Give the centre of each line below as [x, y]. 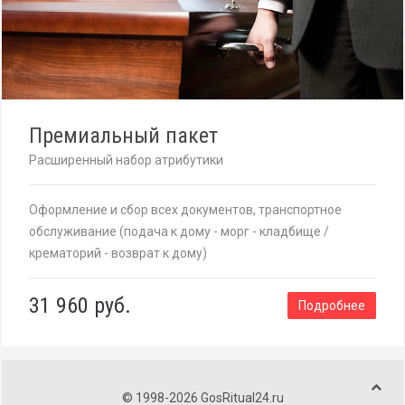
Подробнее [332, 306]
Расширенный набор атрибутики [126, 160]
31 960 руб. [80, 306]
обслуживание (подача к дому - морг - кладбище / [179, 232]
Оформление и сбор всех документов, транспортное [185, 210]
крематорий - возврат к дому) [118, 254]
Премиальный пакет [123, 136]
